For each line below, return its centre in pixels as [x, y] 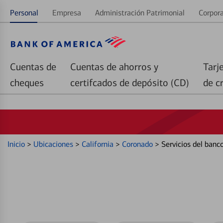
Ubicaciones [54, 144]
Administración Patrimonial [140, 13]
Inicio [17, 144]
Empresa [67, 13]
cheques [27, 83]
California [99, 144]
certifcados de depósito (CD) [130, 83]
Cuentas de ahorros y [114, 67]
